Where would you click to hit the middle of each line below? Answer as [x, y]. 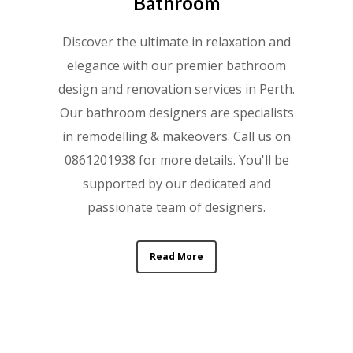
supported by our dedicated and [176, 183]
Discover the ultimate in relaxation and [176, 41]
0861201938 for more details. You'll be [176, 160]
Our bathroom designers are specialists [176, 112]
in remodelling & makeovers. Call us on [176, 136]
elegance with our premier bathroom [176, 65]
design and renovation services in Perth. [176, 89]
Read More [176, 256]
